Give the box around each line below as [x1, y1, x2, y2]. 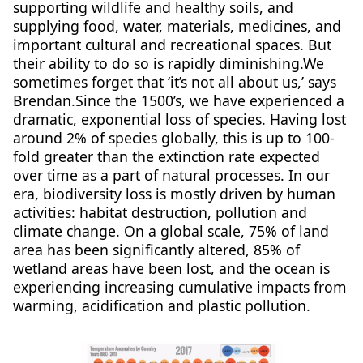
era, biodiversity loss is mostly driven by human [12, 184, 335, 204]
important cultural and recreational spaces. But [12, 35, 331, 55]
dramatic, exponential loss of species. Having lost [12, 109, 346, 130]
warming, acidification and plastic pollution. [12, 296, 310, 316]
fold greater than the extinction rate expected [12, 147, 320, 167]
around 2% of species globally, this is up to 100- [12, 128, 335, 148]
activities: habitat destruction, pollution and [12, 203, 307, 223]
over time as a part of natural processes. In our [12, 165, 330, 186]
